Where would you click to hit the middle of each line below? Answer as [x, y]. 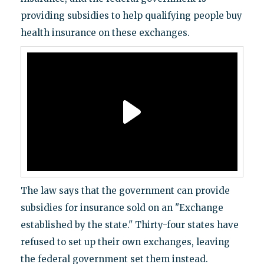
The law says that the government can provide [125, 191]
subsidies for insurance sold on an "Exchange [122, 208]
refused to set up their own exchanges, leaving [125, 242]
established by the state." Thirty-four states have [129, 225]
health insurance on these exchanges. [105, 33]
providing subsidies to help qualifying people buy [131, 16]
